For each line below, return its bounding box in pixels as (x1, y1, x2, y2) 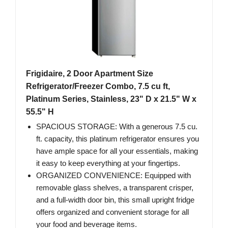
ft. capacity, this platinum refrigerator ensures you (36, 134, 199, 143)
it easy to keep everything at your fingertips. (36, 158, 180, 167)
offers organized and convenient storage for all (36, 207, 189, 216)
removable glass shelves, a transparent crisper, (36, 183, 193, 192)
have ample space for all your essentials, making (36, 146, 198, 155)
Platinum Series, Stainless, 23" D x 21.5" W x (26, 94, 196, 103)
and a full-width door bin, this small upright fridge (36, 195, 194, 204)
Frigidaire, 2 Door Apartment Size (26, 69, 153, 78)
